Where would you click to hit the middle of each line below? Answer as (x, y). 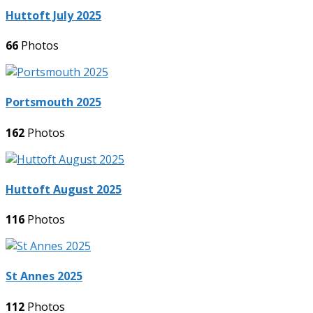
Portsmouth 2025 (53, 102)
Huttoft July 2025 (53, 15)
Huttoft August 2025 (64, 189)
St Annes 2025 (44, 276)
